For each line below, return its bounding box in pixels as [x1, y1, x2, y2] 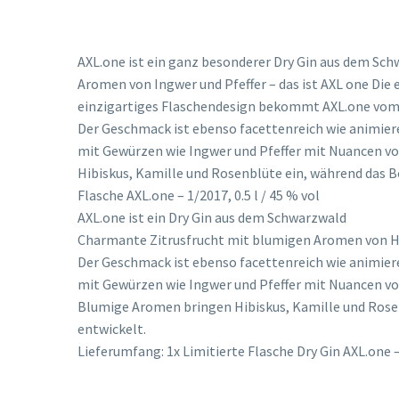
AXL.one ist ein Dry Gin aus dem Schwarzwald [77, 208, 346, 226]
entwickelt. [77, 319, 146, 338]
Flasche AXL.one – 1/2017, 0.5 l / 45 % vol [77, 185, 320, 204]
